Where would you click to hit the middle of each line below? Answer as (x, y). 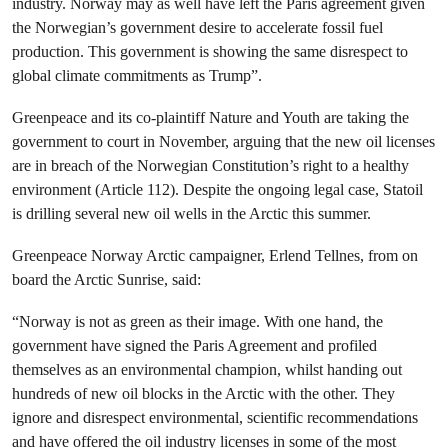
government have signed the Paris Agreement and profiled (194, 345)
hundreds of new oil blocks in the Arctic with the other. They (203, 393)
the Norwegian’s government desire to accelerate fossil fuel (197, 27)
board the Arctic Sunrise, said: (106, 279)
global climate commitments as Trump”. (137, 75)
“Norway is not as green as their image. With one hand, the (197, 321)
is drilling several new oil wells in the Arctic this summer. (191, 213)
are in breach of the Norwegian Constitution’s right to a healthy (210, 165)
